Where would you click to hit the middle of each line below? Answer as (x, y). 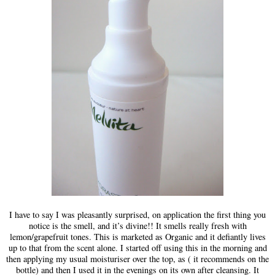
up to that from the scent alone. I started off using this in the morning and (137, 247)
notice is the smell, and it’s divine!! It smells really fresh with (137, 225)
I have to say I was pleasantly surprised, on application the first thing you (137, 214)
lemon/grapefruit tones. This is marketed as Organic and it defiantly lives (137, 236)
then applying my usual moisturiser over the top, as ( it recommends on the (137, 258)
